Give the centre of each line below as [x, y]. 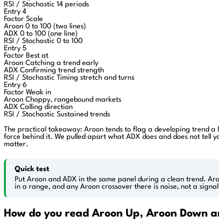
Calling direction [46, 107]
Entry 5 [15, 48]
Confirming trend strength [62, 70]
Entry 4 [15, 12]
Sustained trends [83, 114]
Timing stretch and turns [96, 78]
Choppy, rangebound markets [73, 100]
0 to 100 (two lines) [56, 26]
